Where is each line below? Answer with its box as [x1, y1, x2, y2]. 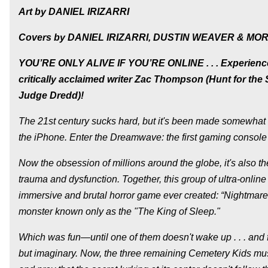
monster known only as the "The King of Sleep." [19, 206, 220, 217]
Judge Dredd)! [19, 90, 84, 100]
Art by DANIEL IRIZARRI [19, 6, 129, 17]
